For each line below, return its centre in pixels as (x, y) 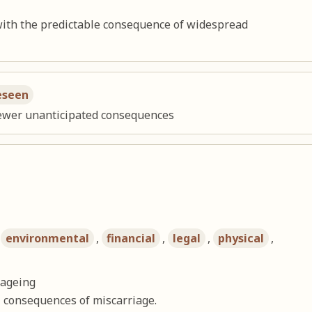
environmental (48, 239)
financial (131, 239)
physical (241, 239)
